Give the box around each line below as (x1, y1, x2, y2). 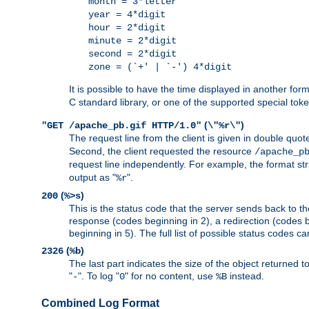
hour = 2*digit (88, 22, 166, 34)
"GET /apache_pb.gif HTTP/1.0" (41, 120, 201, 132)
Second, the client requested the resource (69, 146, 255, 157)
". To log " (78, 270, 119, 282)
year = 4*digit (88, 9, 166, 21)
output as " (69, 172, 116, 183)
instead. (227, 270, 264, 282)
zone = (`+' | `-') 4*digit (88, 61, 232, 73)
